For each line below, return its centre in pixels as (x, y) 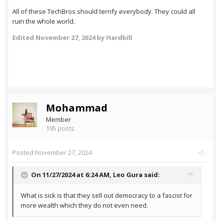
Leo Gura (128, 175)
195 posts (60, 129)
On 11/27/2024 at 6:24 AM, (72, 175)
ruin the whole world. (44, 21)
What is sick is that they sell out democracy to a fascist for (107, 196)
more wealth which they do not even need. (84, 205)
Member (58, 120)
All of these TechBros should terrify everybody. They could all (104, 12)
